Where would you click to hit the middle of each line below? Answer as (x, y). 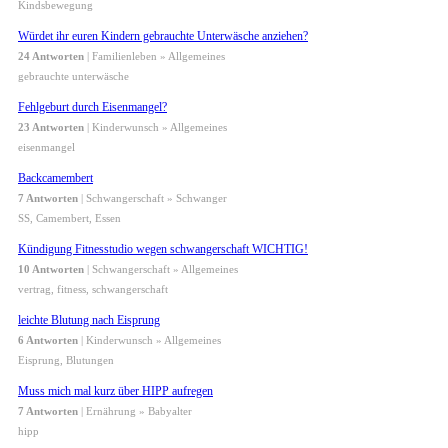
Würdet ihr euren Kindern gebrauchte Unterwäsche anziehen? (163, 36)
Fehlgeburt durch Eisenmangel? (92, 107)
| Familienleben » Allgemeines (154, 56)
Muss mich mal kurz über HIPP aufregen (115, 391)
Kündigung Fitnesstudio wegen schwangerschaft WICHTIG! (163, 249)
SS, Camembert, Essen (69, 218)
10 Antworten (51, 269)
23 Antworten (51, 127)
